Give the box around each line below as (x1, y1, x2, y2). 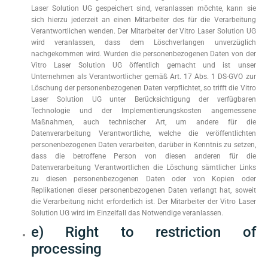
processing (31, 240, 102, 257)
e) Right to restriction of (31, 224, 256, 240)
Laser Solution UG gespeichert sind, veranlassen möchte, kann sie (31, 4, 256, 13)
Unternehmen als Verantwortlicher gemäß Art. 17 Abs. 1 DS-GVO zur (31, 72, 256, 81)
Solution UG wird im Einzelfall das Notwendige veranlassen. (31, 209, 223, 217)
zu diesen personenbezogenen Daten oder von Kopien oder (31, 175, 256, 183)
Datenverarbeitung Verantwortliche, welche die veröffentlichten (31, 129, 256, 138)
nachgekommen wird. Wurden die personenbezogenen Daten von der (31, 50, 256, 58)
